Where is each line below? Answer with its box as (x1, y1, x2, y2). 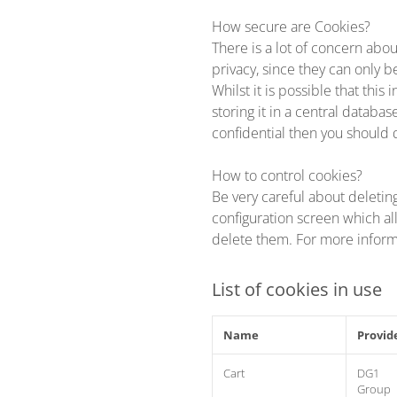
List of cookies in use (212, 277, 382, 301)
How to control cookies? (212, 166, 362, 185)
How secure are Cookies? (212, 17, 370, 36)
